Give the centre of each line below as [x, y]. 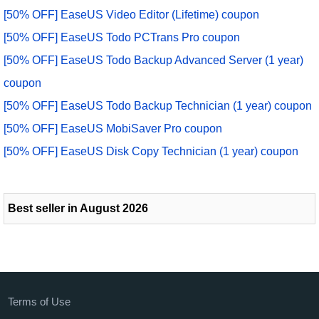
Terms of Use [40, 302]
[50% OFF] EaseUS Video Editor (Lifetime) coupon [131, 15]
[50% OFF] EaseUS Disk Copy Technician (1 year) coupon [151, 152]
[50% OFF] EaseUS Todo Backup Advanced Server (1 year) [153, 61]
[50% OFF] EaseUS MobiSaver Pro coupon [113, 129]
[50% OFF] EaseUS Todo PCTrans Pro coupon [122, 38]
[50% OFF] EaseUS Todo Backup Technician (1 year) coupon [158, 106]
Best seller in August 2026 [78, 209]
